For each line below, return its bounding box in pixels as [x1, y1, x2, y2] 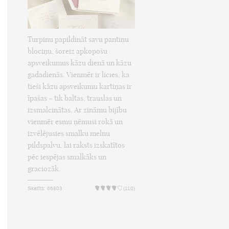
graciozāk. [28, 164, 61, 174]
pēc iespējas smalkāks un [28, 152, 106, 162]
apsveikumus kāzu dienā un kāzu [28, 58, 131, 68]
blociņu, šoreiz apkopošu [28, 47, 107, 56]
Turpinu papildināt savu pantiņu [28, 35, 129, 44]
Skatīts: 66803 [28, 185, 62, 192]
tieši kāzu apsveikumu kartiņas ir [28, 82, 132, 91]
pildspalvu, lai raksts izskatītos [28, 141, 125, 150]
